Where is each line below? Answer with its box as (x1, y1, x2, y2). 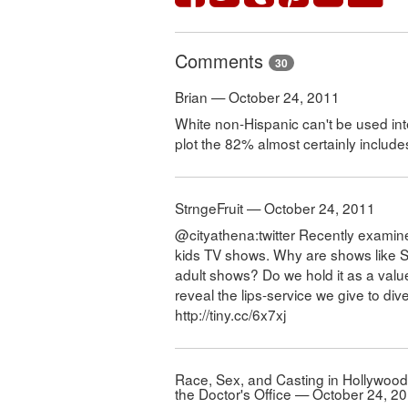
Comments (175, 46, 269, 74)
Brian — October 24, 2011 (175, 87, 340, 107)
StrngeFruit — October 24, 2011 (175, 198, 375, 219)
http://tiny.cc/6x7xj (175, 304, 286, 325)
